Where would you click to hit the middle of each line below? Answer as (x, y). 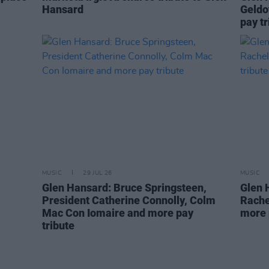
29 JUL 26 (98, 173)
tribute (58, 225)
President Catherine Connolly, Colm (129, 200)
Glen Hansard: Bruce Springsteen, (124, 188)
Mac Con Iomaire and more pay (118, 213)
